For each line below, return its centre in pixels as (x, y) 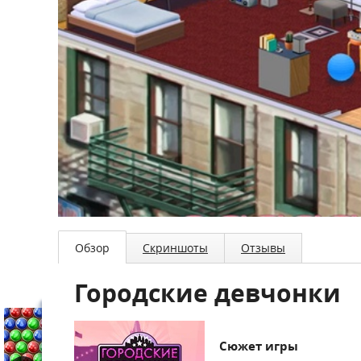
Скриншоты (175, 248)
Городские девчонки (207, 293)
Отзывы (263, 248)
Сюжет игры (259, 346)
